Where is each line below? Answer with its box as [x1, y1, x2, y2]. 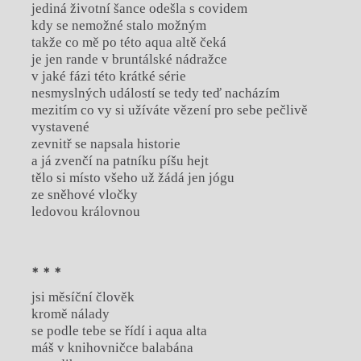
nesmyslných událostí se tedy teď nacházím [31, 85, 280, 102]
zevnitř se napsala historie [31, 136, 180, 152]
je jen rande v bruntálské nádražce [31, 52, 227, 68]
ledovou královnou [31, 204, 140, 220]
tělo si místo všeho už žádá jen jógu [31, 170, 234, 186]
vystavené [31, 119, 89, 135]
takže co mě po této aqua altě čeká [31, 35, 226, 51]
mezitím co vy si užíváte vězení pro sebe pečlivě [31, 102, 308, 118]
